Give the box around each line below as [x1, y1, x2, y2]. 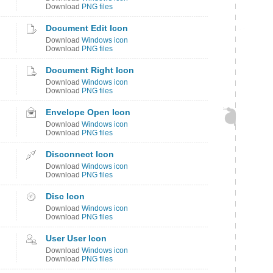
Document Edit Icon [46, 23, 128, 33]
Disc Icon [46, 191, 85, 201]
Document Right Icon [46, 65, 134, 75]
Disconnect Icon [46, 149, 114, 159]
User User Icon [46, 233, 107, 243]
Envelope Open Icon [46, 107, 130, 117]
